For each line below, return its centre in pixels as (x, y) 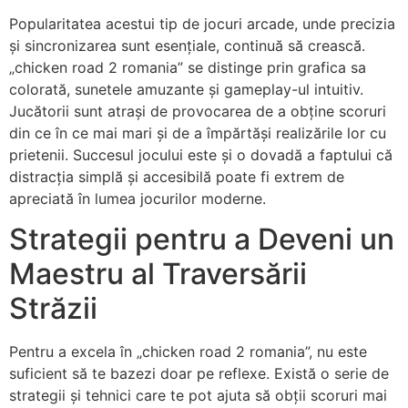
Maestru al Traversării (158, 273)
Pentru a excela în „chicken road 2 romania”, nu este (188, 351)
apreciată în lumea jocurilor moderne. (138, 198)
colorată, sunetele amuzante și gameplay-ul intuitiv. (186, 89)
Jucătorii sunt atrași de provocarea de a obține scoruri (198, 111)
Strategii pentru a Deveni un (202, 239)
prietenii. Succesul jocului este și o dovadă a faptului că (201, 154)
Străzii (53, 308)
